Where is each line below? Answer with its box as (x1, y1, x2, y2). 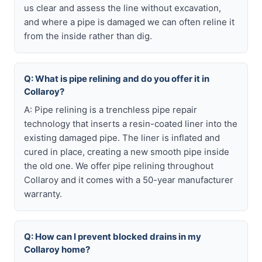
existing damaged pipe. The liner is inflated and (24, 132, 220, 143)
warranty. (24, 188, 62, 199)
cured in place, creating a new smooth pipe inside (24, 146, 229, 157)
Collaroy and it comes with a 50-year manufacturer (24, 174, 233, 185)
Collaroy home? (24, 244, 90, 255)
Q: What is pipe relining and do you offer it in (24, 73, 209, 84)
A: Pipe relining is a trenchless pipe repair (24, 104, 197, 115)
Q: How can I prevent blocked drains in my (24, 231, 201, 242)
